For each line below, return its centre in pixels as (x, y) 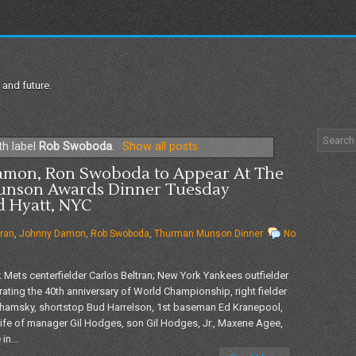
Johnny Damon (52, 233)
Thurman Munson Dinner (209, 233)
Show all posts (160, 147)
